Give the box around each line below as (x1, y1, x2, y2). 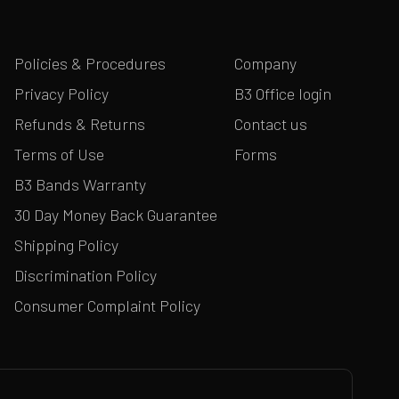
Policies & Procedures (14, 53, 167, 74)
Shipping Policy (14, 235, 119, 256)
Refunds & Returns (14, 114, 146, 134)
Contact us (233, 114, 307, 134)
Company (233, 53, 297, 74)
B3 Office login (233, 84, 331, 104)
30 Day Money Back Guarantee (14, 205, 218, 225)
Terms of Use (14, 144, 105, 165)
